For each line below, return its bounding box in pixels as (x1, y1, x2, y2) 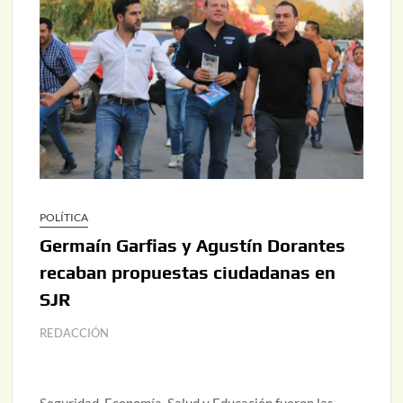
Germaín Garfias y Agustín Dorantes (40, 235, 346, 256)
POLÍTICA (40, 210, 89, 225)
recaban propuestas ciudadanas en (40, 262, 336, 283)
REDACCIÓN (40, 326, 110, 341)
